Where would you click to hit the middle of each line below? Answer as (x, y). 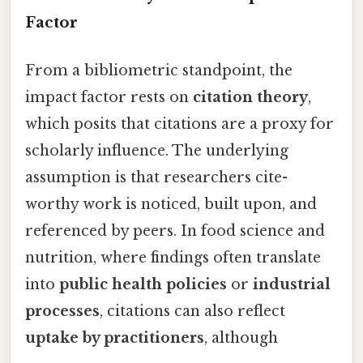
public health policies (143, 284)
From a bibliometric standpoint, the (159, 70)
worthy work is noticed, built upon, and (171, 204)
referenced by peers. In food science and (175, 231)
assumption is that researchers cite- (156, 177)
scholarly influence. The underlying (157, 150)
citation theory (250, 97)
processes (62, 311)
